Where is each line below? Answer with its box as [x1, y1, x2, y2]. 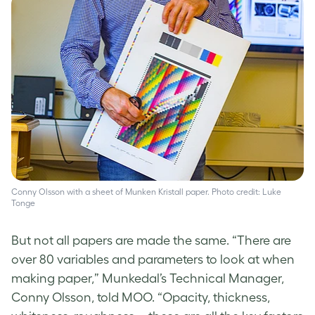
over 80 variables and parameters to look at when [11, 252, 295, 267]
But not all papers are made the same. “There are [11, 233, 291, 248]
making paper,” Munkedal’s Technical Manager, [11, 271, 284, 286]
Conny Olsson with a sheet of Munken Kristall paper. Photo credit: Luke [11, 187, 281, 197]
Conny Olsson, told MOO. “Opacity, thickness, [11, 290, 270, 305]
